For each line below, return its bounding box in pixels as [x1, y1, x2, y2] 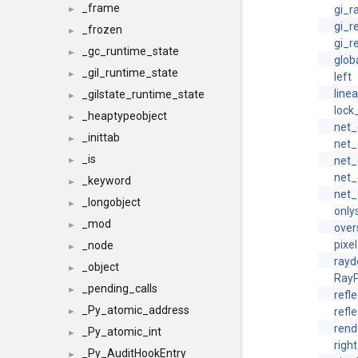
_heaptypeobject [82, 109, 167, 122]
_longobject [82, 196, 141, 209]
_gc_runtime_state [82, 45, 179, 58]
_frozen [82, 23, 122, 36]
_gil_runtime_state [82, 66, 178, 79]
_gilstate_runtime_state [82, 88, 205, 101]
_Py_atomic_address [82, 304, 189, 316]
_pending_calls [82, 282, 157, 295]
